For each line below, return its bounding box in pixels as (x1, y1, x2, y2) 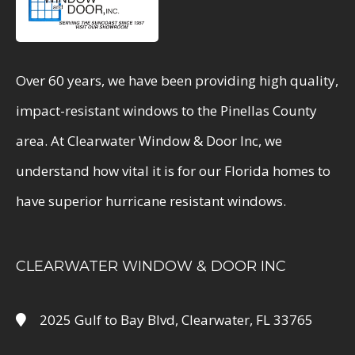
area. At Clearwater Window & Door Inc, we (16, 132, 282, 151)
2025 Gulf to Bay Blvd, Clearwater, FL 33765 (40, 311, 313, 330)
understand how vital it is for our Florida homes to (16, 162, 330, 181)
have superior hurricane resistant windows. (16, 192, 286, 211)
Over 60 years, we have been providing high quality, (16, 71, 338, 90)
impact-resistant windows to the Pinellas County (16, 101, 317, 120)
